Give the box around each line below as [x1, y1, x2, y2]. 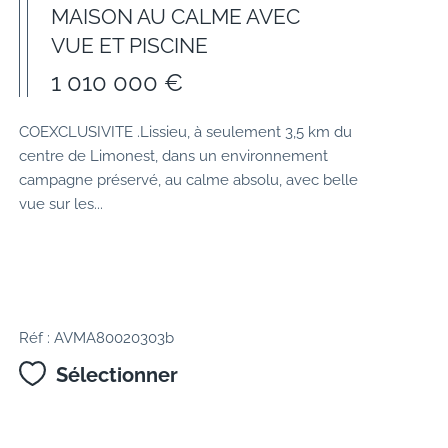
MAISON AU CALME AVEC [50, 4, 300, 30]
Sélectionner [55, 363, 178, 388]
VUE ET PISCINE [50, 33, 208, 59]
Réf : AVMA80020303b [19, 329, 175, 347]
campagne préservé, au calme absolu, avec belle [19, 171, 359, 189]
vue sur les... [19, 195, 104, 213]
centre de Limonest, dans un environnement [19, 147, 329, 165]
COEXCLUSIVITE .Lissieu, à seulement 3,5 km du [19, 123, 353, 141]
